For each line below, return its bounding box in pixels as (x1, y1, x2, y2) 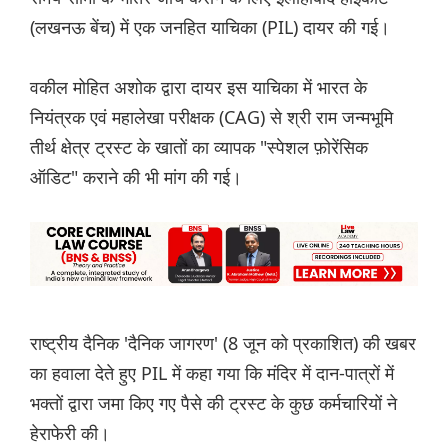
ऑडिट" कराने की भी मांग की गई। (30, 165, 242, 190)
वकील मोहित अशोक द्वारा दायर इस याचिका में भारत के (30, 75, 367, 100)
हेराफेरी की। (30, 421, 110, 446)
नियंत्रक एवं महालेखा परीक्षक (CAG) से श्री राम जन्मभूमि (30, 105, 393, 130)
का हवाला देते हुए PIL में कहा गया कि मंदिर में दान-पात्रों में (30, 361, 394, 386)
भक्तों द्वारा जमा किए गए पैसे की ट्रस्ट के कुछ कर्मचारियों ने (30, 391, 397, 416)
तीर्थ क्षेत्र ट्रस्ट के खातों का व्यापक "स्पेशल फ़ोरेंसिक (30, 135, 368, 160)
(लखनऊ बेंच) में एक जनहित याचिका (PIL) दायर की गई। (30, 15, 390, 40)
